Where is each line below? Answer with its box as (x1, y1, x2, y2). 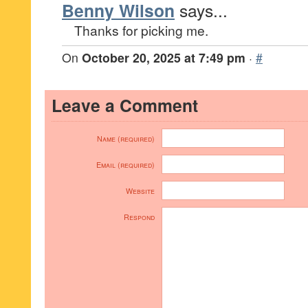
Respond (124, 212, 155, 222)
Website (126, 186, 155, 196)
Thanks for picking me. (74, 21, 208, 39)
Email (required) (96, 159, 155, 170)
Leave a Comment (52, 93, 198, 118)
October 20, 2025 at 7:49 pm (82, 49, 245, 66)
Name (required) (97, 133, 155, 144)
